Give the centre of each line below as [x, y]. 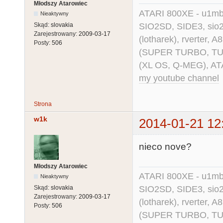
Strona [43, 104]
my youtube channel [179, 78]
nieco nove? [165, 146]
